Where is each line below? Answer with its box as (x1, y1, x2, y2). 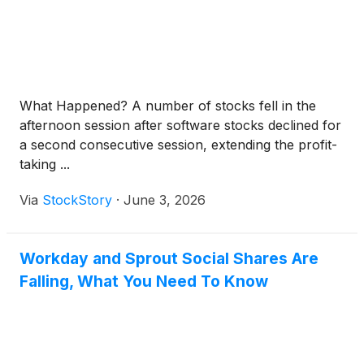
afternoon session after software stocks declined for (19, 117, 341, 134)
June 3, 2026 (123, 192, 206, 209)
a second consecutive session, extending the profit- (19, 136, 337, 154)
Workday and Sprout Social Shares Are (19, 249, 318, 269)
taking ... (19, 156, 70, 173)
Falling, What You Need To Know (19, 271, 268, 292)
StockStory (42, 192, 112, 209)
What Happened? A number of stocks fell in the (19, 97, 316, 115)
